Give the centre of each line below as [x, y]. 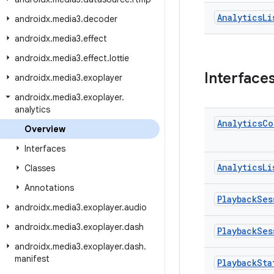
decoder [100, 19]
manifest [32, 259]
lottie [119, 58]
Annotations [49, 188]
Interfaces [45, 149]
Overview [45, 129]
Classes [40, 168]
